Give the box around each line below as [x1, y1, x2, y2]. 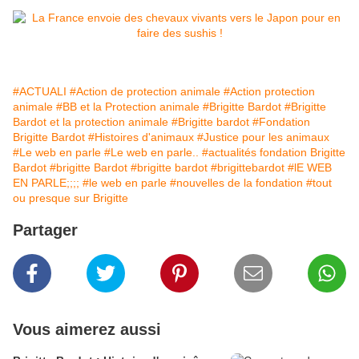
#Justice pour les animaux [197, 131, 329, 144]
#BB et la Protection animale [56, 100, 200, 114]
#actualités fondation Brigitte [202, 146, 345, 159]
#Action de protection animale [70, 85, 220, 99]
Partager [13, 221, 78, 240]
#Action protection [224, 85, 315, 99]
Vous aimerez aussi [13, 321, 161, 339]
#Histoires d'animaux [88, 131, 194, 144]
